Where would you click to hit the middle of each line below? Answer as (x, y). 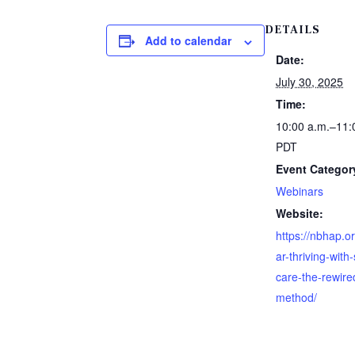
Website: (300, 214)
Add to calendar (189, 41)
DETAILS (293, 31)
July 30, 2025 (310, 82)
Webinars (300, 191)
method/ (297, 298)
